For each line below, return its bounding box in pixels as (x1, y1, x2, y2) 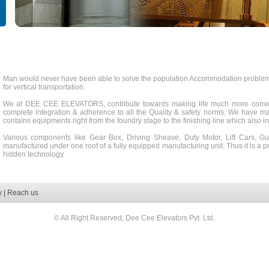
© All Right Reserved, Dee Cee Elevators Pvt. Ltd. (54, 214, 215, 222)
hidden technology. (2, 150, 65, 159)
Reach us (7, 189, 38, 197)
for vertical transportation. (2, 83, 85, 91)
